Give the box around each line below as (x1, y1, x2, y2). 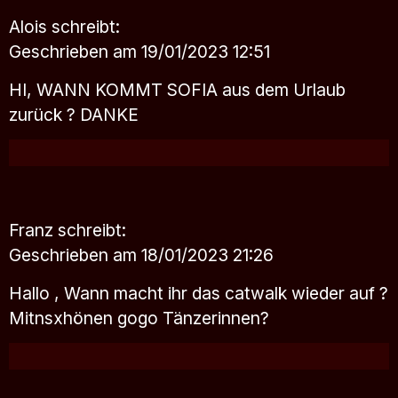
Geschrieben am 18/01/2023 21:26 (9, 243, 274, 266)
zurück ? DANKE (9, 103, 139, 125)
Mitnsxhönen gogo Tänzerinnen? (9, 306, 269, 329)
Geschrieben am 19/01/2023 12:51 (9, 40, 270, 62)
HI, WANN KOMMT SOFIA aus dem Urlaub (9, 78, 346, 100)
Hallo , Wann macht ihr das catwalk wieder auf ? (9, 282, 388, 304)
